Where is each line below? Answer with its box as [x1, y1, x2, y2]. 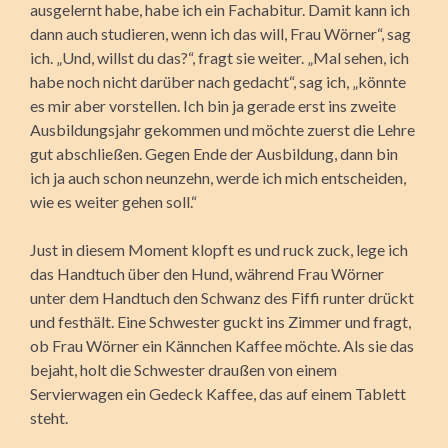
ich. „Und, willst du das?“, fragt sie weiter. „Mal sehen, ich [30, 47, 409, 67]
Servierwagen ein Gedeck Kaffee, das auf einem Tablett [30, 383, 406, 403]
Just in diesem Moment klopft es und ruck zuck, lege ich [30, 239, 408, 259]
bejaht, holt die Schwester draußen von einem [30, 359, 337, 379]
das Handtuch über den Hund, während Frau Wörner [30, 263, 384, 283]
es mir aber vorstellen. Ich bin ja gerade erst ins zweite [30, 95, 396, 115]
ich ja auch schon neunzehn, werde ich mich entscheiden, [30, 167, 406, 187]
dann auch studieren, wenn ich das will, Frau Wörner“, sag [30, 23, 411, 43]
